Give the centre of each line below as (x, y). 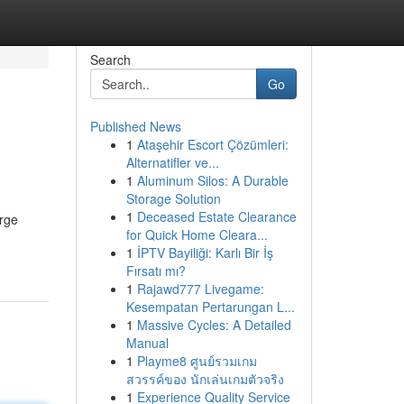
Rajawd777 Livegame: (200, 289)
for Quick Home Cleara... (197, 234)
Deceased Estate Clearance (216, 216)
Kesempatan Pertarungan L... (210, 307)
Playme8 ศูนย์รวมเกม (197, 361)
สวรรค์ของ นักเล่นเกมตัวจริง (205, 379)
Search (110, 60)
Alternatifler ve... (172, 162)
